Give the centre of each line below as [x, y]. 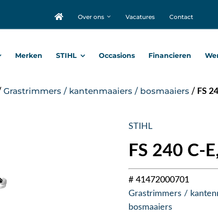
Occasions [117, 56]
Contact [181, 17]
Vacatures [140, 17]
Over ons [91, 17]
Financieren [170, 56]
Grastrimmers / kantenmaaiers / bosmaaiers [96, 91]
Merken [29, 56]
